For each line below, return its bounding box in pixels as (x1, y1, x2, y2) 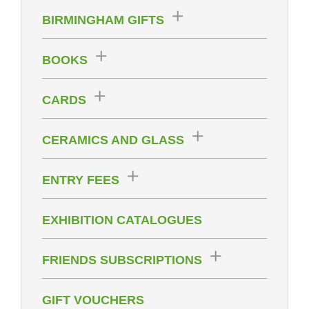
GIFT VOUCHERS (42, 293, 144, 308)
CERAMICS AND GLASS (42, 133, 184, 148)
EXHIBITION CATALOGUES (42, 213, 202, 228)
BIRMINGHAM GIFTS (42, 13, 164, 28)
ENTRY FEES (42, 173, 119, 188)
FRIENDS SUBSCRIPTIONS (42, 253, 202, 268)
